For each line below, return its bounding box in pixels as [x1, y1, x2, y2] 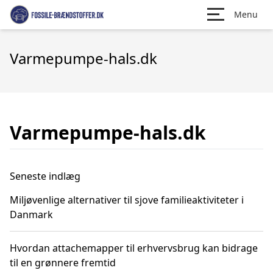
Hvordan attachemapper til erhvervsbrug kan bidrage [10, 241, 258, 255]
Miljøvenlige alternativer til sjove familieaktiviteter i [10, 193, 244, 207]
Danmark [10, 208, 53, 221]
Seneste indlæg [10, 169, 80, 183]
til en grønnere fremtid [10, 256, 116, 269]
